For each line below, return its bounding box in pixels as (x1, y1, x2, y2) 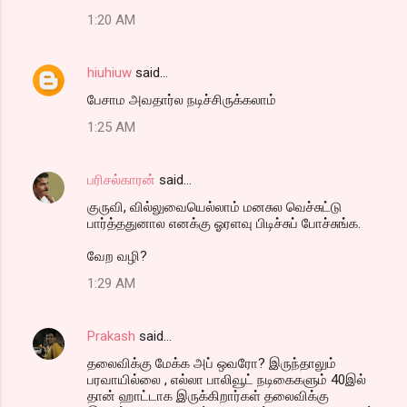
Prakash (87, 327, 135, 344)
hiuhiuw (87, 64, 132, 81)
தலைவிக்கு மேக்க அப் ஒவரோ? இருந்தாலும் (87, 354, 336, 372)
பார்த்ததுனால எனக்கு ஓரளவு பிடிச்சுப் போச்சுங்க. (87, 214, 361, 232)
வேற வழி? (87, 247, 147, 264)
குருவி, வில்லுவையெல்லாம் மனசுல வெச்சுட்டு (87, 198, 342, 215)
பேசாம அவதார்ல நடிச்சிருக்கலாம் (87, 91, 276, 108)
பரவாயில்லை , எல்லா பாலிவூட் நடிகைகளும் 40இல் (87, 371, 366, 388)
